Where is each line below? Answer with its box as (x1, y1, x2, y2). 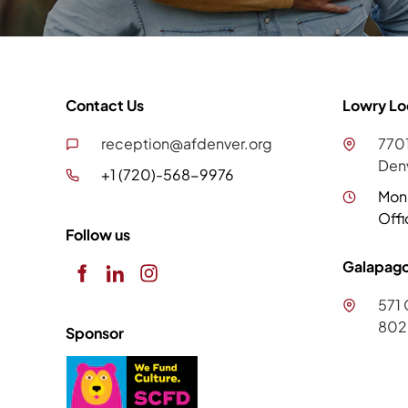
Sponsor (66, 323, 124, 343)
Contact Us (66, 96, 144, 116)
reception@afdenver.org (101, 133, 272, 153)
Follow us (66, 224, 130, 244)
